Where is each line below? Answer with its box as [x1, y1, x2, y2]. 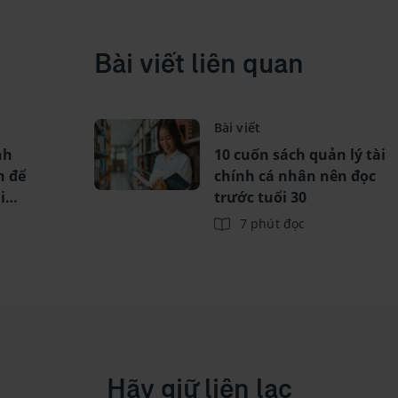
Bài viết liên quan [94, 51, 304, 80]
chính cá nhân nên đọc [214, 165, 376, 186]
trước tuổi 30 [214, 187, 306, 207]
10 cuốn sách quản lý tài [214, 144, 386, 164]
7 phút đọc [240, 214, 305, 232]
